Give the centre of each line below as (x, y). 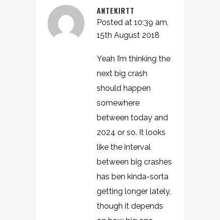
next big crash (122, 73)
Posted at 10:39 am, (133, 22)
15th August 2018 (128, 35)
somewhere (118, 103)
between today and (132, 118)
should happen (124, 88)
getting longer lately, (134, 191)
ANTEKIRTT (116, 10)
